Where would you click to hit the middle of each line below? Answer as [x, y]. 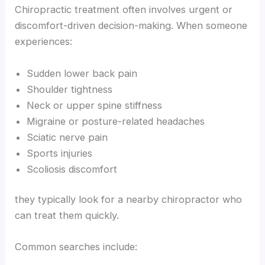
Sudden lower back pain [82, 73]
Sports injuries [60, 153]
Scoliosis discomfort [72, 169]
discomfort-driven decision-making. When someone [131, 26]
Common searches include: [76, 247]
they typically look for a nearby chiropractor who [129, 200]
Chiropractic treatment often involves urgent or [124, 10]
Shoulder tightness [70, 89]
